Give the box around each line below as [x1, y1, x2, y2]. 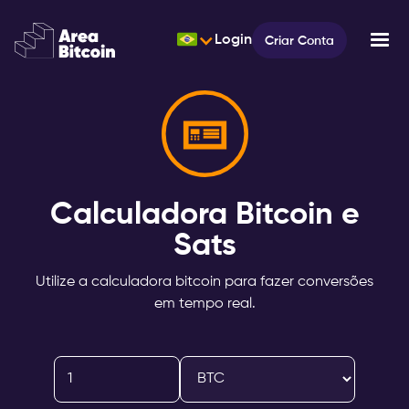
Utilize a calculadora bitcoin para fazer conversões [36, 275, 373, 290]
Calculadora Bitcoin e [49, 200, 360, 232]
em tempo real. [153, 297, 256, 312]
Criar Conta [265, 35, 335, 48]
